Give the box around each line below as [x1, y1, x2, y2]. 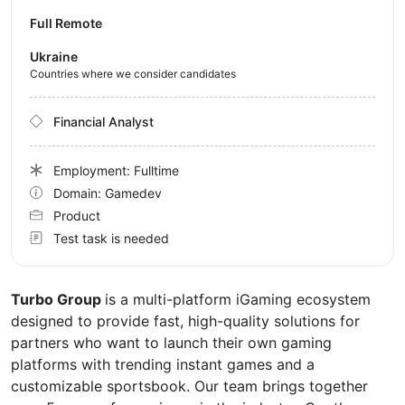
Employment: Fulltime [53, 162, 179, 178]
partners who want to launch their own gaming [11, 333, 332, 352]
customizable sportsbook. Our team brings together [11, 376, 368, 395]
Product [53, 207, 100, 223]
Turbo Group [11, 289, 105, 308]
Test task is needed [53, 230, 169, 246]
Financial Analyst [53, 113, 154, 129]
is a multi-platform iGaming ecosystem [105, 289, 371, 308]
